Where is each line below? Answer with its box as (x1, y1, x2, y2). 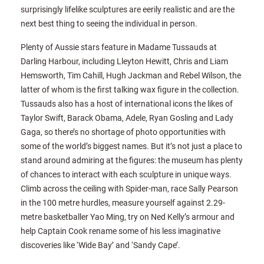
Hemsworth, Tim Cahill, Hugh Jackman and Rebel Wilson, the (21, 70, 241, 81)
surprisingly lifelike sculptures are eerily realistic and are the (21, 4, 235, 15)
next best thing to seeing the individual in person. (21, 18, 197, 29)
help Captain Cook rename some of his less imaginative (21, 225, 220, 237)
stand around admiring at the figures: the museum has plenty (21, 154, 243, 166)
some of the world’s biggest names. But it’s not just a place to (21, 140, 242, 152)
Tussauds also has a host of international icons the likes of (21, 98, 233, 110)
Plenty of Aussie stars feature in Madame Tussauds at (21, 41, 217, 53)
